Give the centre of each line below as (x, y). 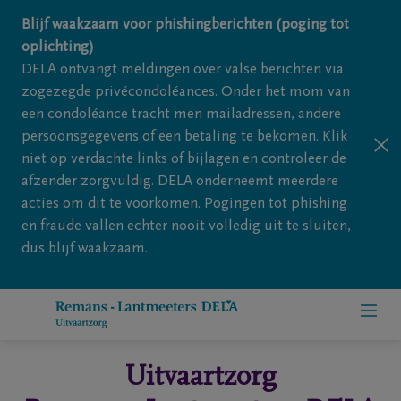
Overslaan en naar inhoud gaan (106, 16)
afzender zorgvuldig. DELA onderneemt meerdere (180, 182)
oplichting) (58, 48)
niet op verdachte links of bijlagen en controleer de (184, 160)
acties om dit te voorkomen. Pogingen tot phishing (184, 205)
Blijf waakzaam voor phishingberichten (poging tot (185, 26)
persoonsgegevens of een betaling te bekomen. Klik (184, 137)
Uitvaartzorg (200, 379)
